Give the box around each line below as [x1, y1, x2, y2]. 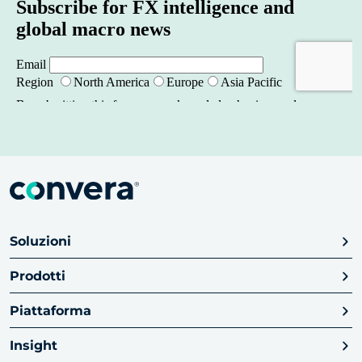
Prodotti [10, 268, 65, 284]
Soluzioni [10, 234, 71, 250]
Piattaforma [10, 303, 91, 319]
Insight [10, 338, 57, 354]
